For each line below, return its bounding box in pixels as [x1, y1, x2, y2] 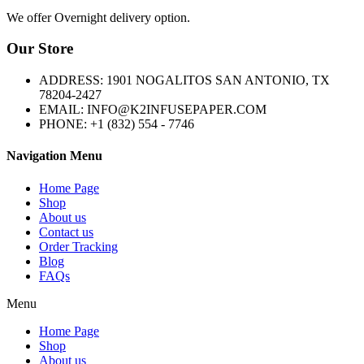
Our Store [6, 40, 73, 58]
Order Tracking [39, 239, 118, 253]
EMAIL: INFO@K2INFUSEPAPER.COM [39, 102, 266, 116]
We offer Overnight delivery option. [6, 10, 190, 24]
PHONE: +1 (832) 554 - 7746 [39, 116, 194, 131]
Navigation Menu [6, 149, 102, 163]
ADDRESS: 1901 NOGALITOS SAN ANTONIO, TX [39, 72, 330, 87]
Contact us [39, 224, 93, 239]
